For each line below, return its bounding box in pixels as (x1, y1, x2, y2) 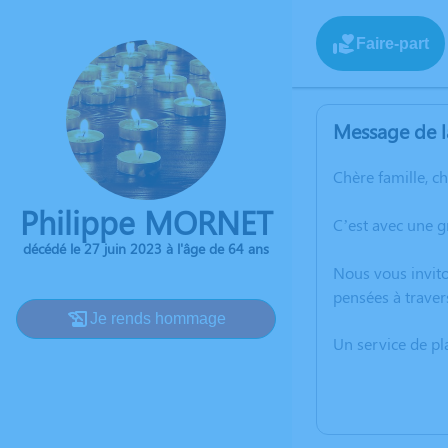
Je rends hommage (90, 310, 226, 327)
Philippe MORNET (19, 200, 273, 243)
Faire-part (356, 34, 429, 52)
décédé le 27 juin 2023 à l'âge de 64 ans (23, 239, 269, 258)
